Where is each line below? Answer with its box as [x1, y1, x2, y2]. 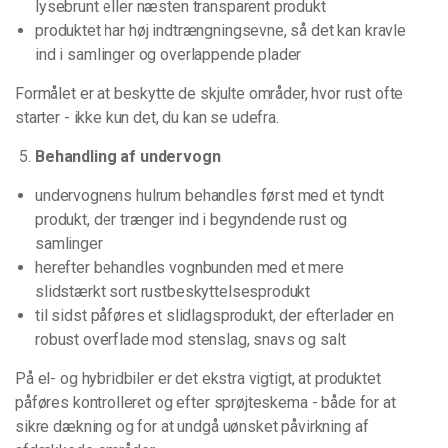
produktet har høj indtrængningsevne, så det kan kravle [35, 21, 406, 40]
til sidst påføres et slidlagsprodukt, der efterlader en [35, 306, 394, 325]
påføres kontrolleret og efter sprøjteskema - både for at [15, 393, 396, 412]
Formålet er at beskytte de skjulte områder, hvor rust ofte [15, 84, 404, 103]
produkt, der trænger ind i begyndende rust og [35, 210, 348, 229]
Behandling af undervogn [35, 147, 221, 166]
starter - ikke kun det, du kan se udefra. [15, 108, 279, 127]
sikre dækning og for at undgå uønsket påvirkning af [15, 417, 369, 436]
